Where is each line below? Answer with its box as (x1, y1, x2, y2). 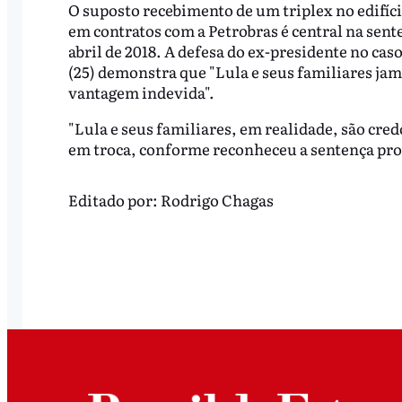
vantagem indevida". (67, 81, 214, 104)
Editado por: (67, 188, 161, 211)
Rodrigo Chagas (160, 188, 274, 211)
